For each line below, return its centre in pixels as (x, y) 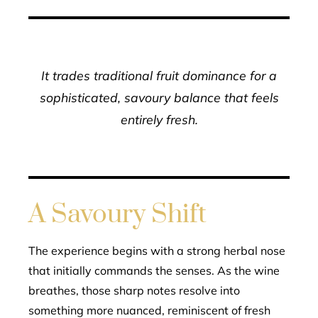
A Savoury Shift (117, 214)
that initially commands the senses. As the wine (154, 270)
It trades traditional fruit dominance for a (159, 75)
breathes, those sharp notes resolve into (134, 290)
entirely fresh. (159, 119)
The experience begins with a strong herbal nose (157, 251)
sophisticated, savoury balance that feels (159, 97)
